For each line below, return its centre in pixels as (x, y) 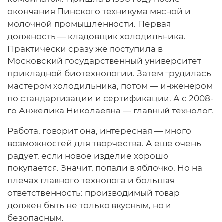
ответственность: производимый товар (94, 193)
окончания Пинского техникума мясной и (99, 12)
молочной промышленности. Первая (89, 24)
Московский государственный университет (104, 61)
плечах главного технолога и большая (91, 181)
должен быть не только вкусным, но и (89, 205)
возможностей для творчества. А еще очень (104, 143)
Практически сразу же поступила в (85, 49)
